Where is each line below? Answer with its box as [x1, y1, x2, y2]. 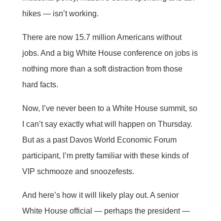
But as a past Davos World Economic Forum [22, 135, 177, 144]
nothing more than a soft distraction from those [22, 64, 183, 73]
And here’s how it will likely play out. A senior [22, 190, 179, 199]
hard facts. [22, 80, 58, 89]
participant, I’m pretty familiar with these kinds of [22, 151, 188, 160]
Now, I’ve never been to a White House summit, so [22, 104, 197, 112]
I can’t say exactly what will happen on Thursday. [22, 119, 192, 128]
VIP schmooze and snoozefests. [22, 167, 134, 176]
